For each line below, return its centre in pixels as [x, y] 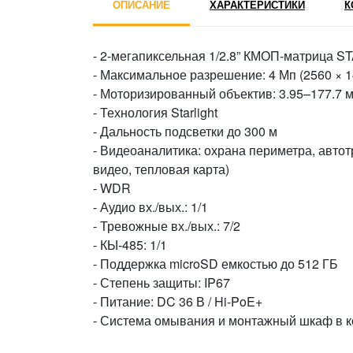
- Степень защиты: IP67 [162, 282]
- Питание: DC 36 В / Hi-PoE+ [178, 301]
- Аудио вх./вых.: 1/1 [150, 207]
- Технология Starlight [155, 112]
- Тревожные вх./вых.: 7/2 [167, 226]
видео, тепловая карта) [161, 169]
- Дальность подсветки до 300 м [185, 131]
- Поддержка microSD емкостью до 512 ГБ [216, 264]
